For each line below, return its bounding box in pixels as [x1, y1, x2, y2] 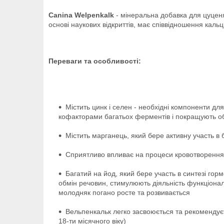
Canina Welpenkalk [48, 10, 116, 19]
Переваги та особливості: [48, 56, 141, 65]
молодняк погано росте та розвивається [58, 188, 190, 196]
